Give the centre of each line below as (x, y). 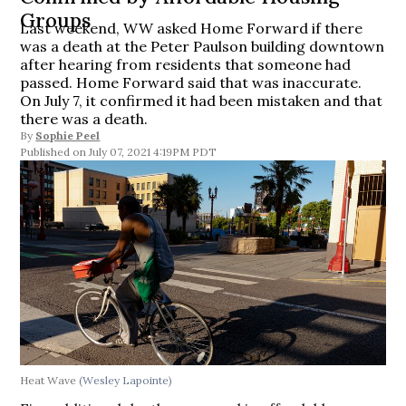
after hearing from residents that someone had (186, 64)
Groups (56, 20)
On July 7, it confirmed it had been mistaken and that (202, 101)
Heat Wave (50, 381)
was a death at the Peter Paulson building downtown (203, 46)
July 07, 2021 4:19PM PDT (153, 152)
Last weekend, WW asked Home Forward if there (192, 28)
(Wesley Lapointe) (126, 381)
